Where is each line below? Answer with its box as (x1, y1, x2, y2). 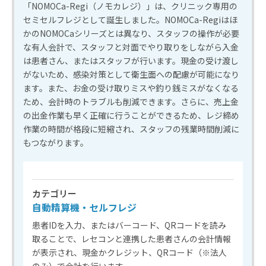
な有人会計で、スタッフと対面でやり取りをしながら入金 (23, 40, 239, 53)
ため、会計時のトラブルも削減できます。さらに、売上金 (23, 95, 239, 107)
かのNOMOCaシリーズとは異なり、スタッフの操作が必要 (23, 27, 239, 39)
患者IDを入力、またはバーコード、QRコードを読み (32, 218, 226, 231)
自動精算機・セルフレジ (32, 199, 137, 214)
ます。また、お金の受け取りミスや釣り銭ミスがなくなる (23, 81, 239, 94)
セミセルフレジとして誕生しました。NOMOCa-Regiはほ (23, 13, 237, 26)
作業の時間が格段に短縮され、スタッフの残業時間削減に (23, 122, 239, 135)
